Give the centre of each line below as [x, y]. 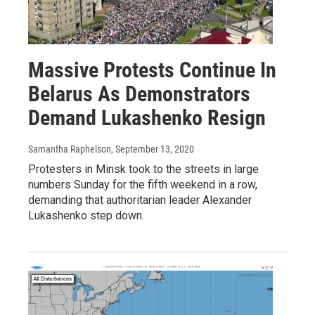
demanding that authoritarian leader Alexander [140, 200]
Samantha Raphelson [70, 149]
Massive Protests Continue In [152, 70]
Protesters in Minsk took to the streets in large [143, 169]
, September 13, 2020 [153, 149]
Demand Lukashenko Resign [147, 118]
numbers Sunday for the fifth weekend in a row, [143, 185]
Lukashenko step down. [86, 216]
